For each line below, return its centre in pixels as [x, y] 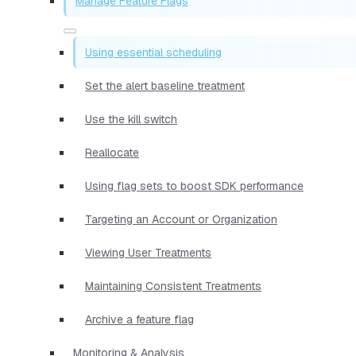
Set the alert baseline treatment [165, 85]
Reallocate [112, 152]
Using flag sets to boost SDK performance [194, 186]
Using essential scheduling [153, 52]
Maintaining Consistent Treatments [173, 286]
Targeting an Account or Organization [181, 219]
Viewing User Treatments [148, 252]
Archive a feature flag [139, 319]
